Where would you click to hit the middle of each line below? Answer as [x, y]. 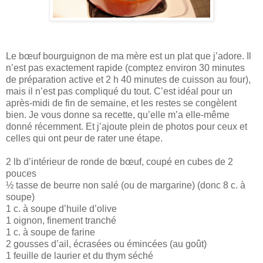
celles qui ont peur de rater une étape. [84, 138]
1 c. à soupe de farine [50, 232]
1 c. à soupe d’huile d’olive [61, 208]
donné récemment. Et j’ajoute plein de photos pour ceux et [127, 126]
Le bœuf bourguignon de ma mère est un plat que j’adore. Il [129, 56]
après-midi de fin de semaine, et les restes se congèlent [121, 103]
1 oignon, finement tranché [61, 220]
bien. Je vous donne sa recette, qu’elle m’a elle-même [118, 114]
